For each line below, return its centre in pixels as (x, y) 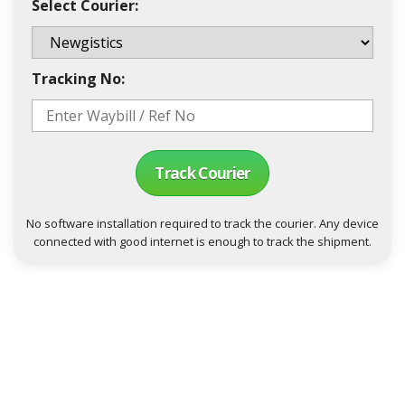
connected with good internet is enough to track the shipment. (202, 241)
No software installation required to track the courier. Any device (202, 223)
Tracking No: (78, 79)
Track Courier (202, 173)
